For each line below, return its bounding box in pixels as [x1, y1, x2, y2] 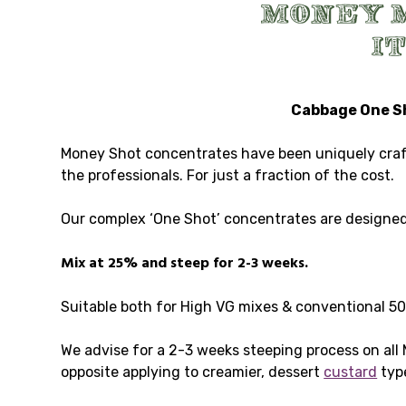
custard [324, 362, 378, 381]
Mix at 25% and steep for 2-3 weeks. [61, 251, 309, 275]
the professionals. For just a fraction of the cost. [61, 166, 395, 184]
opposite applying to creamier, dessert [61, 362, 324, 381]
